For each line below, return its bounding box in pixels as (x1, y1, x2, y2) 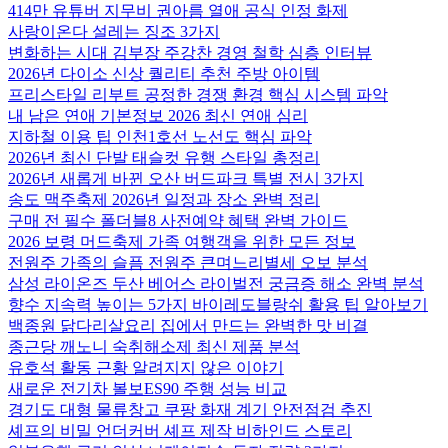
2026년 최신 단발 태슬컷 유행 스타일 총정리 (8, 149, 320, 166)
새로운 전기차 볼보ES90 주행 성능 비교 (8, 380, 287, 397)
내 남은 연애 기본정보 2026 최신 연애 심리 (8, 107, 308, 124)
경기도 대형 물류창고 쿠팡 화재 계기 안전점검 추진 (8, 401, 372, 418)
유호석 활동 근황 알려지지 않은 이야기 (8, 359, 284, 376)
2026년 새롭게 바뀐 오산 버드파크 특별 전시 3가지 (8, 170, 364, 187)
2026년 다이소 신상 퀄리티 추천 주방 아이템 (8, 65, 320, 82)
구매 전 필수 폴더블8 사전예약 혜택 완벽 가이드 (8, 212, 348, 229)
